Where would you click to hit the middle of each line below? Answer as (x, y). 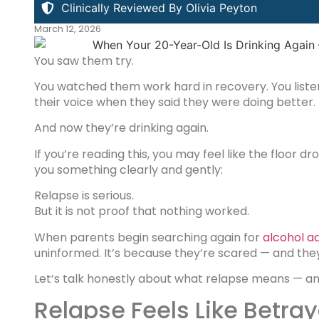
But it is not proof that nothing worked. (142, 211)
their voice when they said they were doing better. (175, 103)
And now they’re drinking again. (121, 128)
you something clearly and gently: (129, 169)
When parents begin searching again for (148, 237)
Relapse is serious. (84, 196)
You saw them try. (84, 61)
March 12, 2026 (68, 29)
